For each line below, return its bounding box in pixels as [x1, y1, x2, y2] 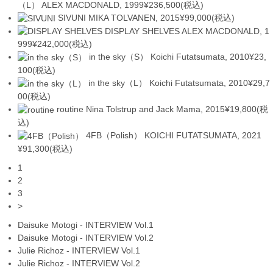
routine [57, 104, 84, 114]
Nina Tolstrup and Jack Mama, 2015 [86, 104, 225, 114]
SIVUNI [58, 12, 87, 23]
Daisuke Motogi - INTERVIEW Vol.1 [18, 219, 154, 230]
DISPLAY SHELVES [105, 26, 180, 36]
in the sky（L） [88, 78, 147, 88]
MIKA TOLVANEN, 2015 [88, 12, 180, 23]
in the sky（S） [89, 52, 149, 62]
